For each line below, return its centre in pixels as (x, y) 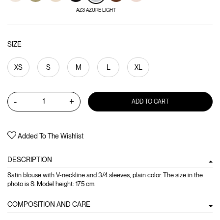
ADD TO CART (151, 102)
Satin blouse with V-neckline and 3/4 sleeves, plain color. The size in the (105, 175)
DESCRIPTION (30, 159)
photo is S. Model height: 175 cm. (51, 184)
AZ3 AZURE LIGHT (96, 10)
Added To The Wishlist (51, 136)
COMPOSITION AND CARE (49, 204)
